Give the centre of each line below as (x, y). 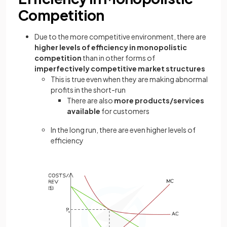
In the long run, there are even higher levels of (123, 130)
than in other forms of (119, 58)
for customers (125, 111)
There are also (90, 101)
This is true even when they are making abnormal (129, 79)
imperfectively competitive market (100, 69)
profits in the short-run (88, 90)
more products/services (159, 101)
